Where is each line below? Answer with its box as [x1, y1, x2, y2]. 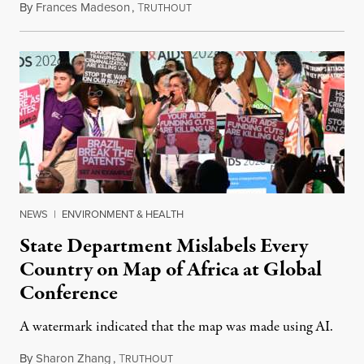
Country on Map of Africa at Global [19, 255, 322, 285]
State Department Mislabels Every [19, 232, 308, 262]
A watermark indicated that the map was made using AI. [19, 317, 333, 338]
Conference [19, 279, 118, 309]
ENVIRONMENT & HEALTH [62, 206, 184, 223]
